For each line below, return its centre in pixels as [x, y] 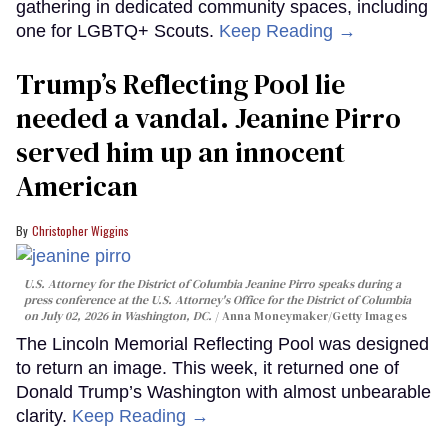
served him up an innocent [180, 151]
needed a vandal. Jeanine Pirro [208, 117]
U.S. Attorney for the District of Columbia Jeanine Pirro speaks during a [212, 284]
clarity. [44, 416]
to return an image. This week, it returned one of [207, 368]
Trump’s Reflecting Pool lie [180, 83]
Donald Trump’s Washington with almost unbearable [223, 392]
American [77, 185]
